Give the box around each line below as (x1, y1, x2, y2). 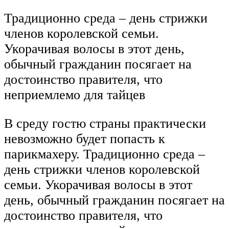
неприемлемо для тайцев (4, 87, 145, 103)
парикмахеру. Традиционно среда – (4, 146, 205, 162)
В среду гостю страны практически (4, 116, 206, 131)
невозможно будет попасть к (4, 131, 165, 146)
